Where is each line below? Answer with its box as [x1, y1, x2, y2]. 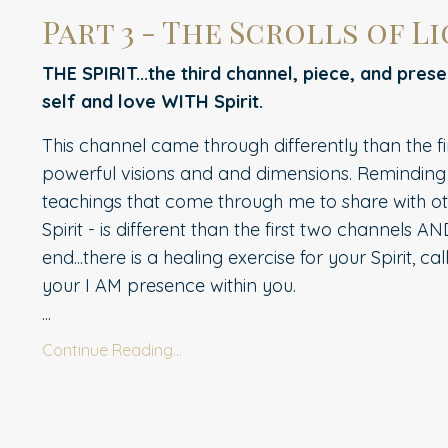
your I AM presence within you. [42, 273, 296, 297]
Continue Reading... [42, 339, 182, 360]
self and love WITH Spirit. [42, 89, 263, 113]
